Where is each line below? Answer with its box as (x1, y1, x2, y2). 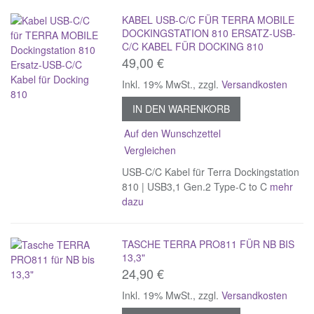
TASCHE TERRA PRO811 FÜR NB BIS (122, 236, 295, 251)
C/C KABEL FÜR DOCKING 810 (122, 39, 264, 53)
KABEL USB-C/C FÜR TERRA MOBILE (122, 12, 295, 27)
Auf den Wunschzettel (124, 125, 221, 140)
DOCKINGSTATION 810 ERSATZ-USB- (122, 25, 296, 40)
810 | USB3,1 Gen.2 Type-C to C (122, 179, 271, 193)
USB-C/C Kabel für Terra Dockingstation (122, 164, 300, 179)
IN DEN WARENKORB (132, 101, 231, 116)
